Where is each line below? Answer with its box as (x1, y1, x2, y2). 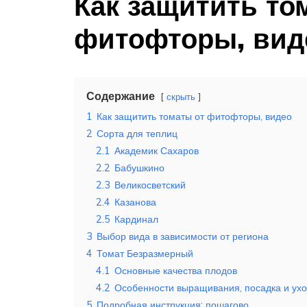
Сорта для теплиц (97, 127, 177, 140)
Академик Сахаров (114, 145, 199, 158)
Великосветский (114, 179, 186, 192)
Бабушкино (114, 162, 164, 175)
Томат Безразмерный (97, 247, 193, 260)
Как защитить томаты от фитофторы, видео (97, 110, 292, 123)
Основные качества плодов (114, 265, 237, 278)
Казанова (114, 196, 156, 209)
